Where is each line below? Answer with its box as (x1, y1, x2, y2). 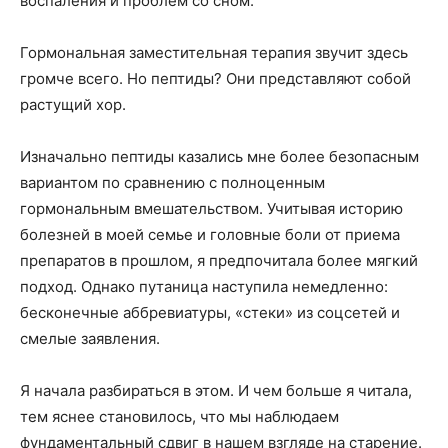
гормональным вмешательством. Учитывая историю (20, 199, 403, 218)
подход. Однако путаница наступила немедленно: (20, 277, 388, 296)
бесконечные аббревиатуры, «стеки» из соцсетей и (20, 303, 400, 322)
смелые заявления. (20, 329, 160, 348)
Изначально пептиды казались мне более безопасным (20, 147, 419, 166)
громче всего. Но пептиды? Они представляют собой (20, 69, 411, 88)
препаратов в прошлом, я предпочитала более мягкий (20, 251, 418, 270)
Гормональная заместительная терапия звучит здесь (20, 43, 408, 62)
